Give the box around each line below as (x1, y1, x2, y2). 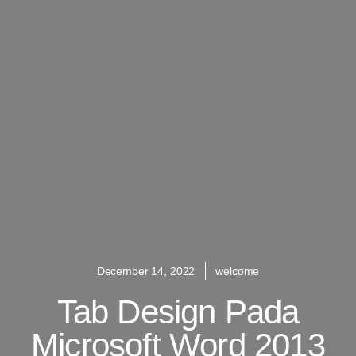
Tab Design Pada (56, 292, 300, 331)
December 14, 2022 (96, 264, 195, 277)
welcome (215, 264, 260, 277)
